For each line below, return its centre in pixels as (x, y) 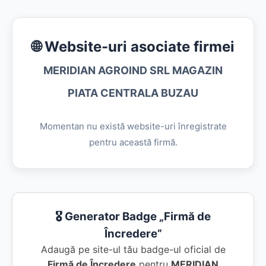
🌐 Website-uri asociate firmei (133, 47)
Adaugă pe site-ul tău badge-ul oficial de (133, 249)
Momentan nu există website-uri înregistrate (133, 126)
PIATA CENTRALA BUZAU (133, 93)
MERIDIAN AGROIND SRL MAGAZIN (133, 70)
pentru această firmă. (133, 142)
